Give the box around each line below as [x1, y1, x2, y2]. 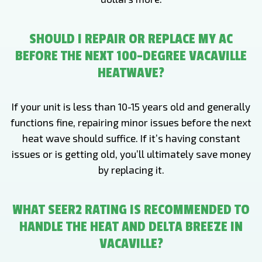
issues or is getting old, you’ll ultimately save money [11, 148, 251, 160]
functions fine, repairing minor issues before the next [11, 116, 251, 128]
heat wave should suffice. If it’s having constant [22, 132, 240, 144]
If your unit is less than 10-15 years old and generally [12, 101, 250, 112]
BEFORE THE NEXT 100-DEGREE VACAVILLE [15, 47, 247, 64]
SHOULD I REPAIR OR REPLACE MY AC [29, 30, 233, 47]
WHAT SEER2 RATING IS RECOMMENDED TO [12, 201, 250, 218]
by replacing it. [98, 164, 164, 175]
